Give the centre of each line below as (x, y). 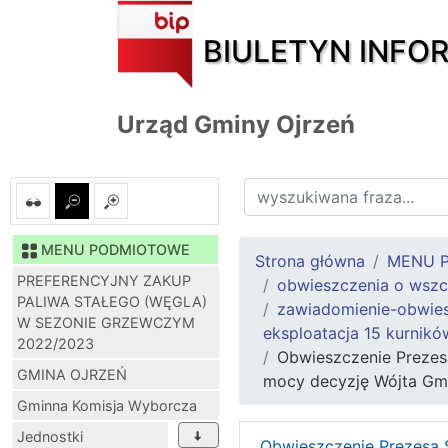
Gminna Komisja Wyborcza (107, 405)
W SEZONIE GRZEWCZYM (106, 322)
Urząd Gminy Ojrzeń (236, 124)
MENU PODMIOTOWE (115, 249)
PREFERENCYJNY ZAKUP (104, 280)
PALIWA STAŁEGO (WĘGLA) (112, 301)
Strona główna (310, 260)
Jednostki (50, 436)
